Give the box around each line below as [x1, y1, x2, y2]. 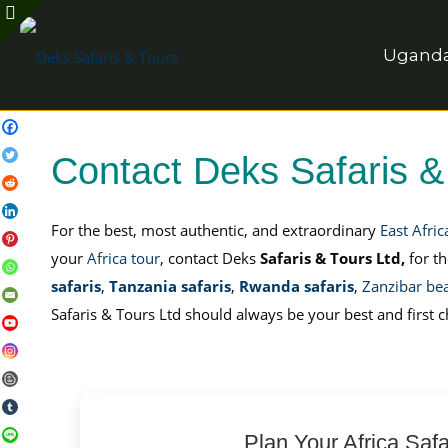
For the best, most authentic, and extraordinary [50, 220, 380, 240]
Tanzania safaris [108, 276, 231, 296]
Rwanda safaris [238, 276, 354, 296]
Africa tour [86, 248, 160, 268]
